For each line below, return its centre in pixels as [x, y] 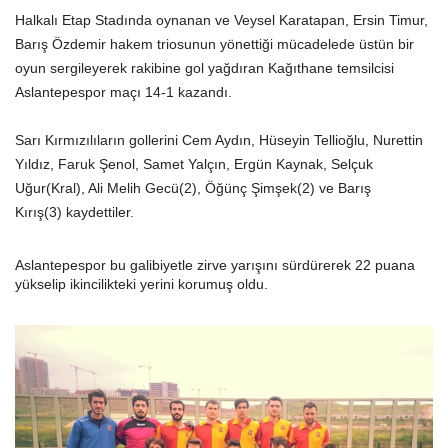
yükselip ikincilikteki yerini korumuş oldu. [141, 284]
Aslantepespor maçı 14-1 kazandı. [123, 92]
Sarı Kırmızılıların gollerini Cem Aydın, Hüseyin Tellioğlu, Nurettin [219, 140]
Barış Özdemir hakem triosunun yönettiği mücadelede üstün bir [214, 44]
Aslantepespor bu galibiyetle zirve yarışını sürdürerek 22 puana [215, 265]
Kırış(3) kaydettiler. [74, 212]
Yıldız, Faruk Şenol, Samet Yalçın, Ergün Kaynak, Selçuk [194, 164]
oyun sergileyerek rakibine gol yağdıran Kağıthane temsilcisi [204, 68]
